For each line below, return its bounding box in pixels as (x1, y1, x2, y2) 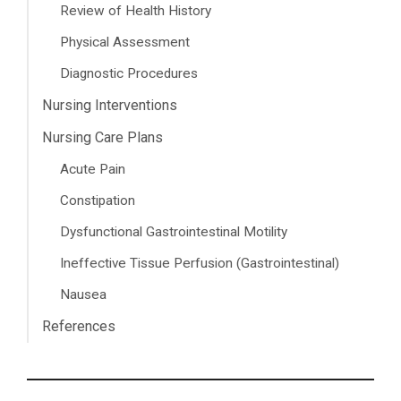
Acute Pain (60, 160, 125, 177)
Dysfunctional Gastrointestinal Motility (60, 223, 287, 240)
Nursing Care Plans (42, 128, 163, 146)
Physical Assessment (60, 33, 190, 50)
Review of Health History (60, 2, 211, 19)
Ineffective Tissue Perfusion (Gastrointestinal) (60, 254, 339, 271)
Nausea (60, 286, 107, 303)
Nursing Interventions (42, 96, 177, 114)
